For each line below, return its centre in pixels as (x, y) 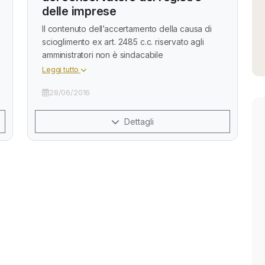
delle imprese (79, 11)
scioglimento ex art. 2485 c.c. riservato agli (123, 42)
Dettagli (138, 122)
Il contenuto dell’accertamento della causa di (127, 29)
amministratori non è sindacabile (103, 55)
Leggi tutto (62, 70)
